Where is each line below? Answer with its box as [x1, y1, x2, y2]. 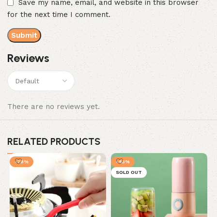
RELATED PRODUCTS [7, 135, 101, 147]
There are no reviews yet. [7, 102, 100, 111]
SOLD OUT [116, 169, 142, 175]
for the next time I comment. [7, 10, 111, 19]
